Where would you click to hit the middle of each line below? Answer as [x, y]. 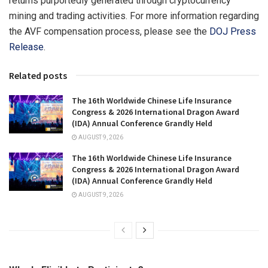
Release [26, 47]
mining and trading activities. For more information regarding [134, 16]
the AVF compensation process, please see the [109, 31]
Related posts [38, 75]
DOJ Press [233, 31]
